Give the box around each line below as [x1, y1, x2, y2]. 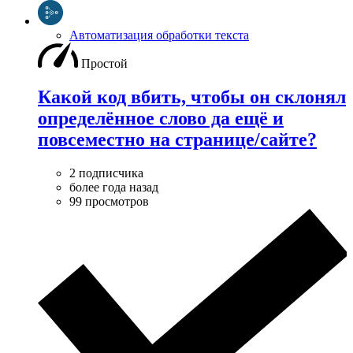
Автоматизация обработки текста [69, 28, 249, 43]
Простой [81, 57, 128, 71]
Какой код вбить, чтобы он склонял [38, 87, 346, 108]
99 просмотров [69, 195, 149, 209]
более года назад [69, 180, 158, 195]
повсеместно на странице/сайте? [38, 129, 317, 150]
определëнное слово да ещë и [38, 108, 284, 129]
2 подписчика [69, 166, 143, 180]
